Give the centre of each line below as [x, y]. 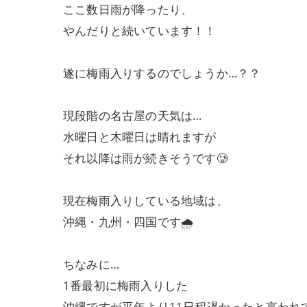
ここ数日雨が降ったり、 [128, 9]
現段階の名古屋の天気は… [133, 115]
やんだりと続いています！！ [140, 30]
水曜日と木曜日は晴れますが [140, 137]
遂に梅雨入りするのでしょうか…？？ [162, 73]
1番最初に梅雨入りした [126, 285]
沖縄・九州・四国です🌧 [128, 222]
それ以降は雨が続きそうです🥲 [146, 158]
